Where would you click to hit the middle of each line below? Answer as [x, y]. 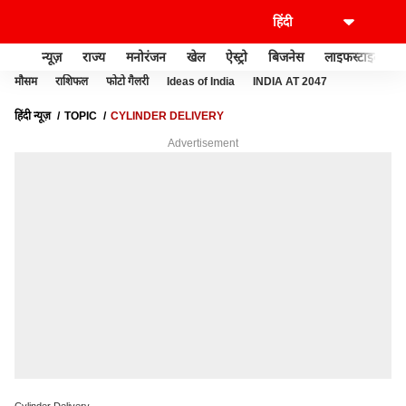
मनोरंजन [146, 57]
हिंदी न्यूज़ [33, 116]
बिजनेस [286, 57]
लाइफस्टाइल [353, 57]
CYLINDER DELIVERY [167, 116]
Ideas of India [201, 82]
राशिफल [72, 82]
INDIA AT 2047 [290, 82]
